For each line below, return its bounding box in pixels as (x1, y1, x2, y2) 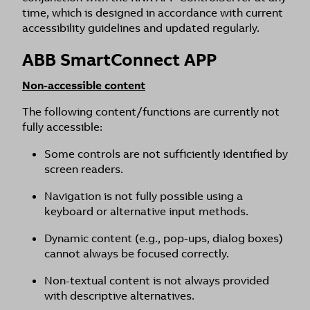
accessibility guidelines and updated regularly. (22, 21, 259, 35)
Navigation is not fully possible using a (44, 189, 243, 203)
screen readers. (44, 162, 123, 176)
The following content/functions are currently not (22, 104, 280, 119)
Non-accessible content (22, 78, 145, 93)
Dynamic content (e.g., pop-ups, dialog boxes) (44, 231, 283, 246)
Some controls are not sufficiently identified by (44, 147, 288, 161)
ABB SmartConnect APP (22, 48, 217, 71)
